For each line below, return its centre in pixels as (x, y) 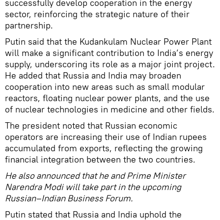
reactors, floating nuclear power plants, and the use (107, 98)
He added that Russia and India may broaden (93, 75)
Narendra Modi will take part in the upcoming (93, 187)
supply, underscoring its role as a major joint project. (110, 64)
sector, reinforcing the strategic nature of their (97, 14)
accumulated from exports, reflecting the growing (104, 148)
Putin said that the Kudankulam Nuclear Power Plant (108, 41)
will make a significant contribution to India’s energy (109, 53)
